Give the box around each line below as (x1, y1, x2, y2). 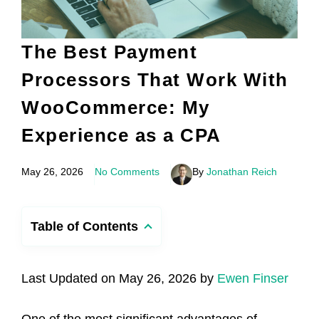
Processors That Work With (21, 68, 288, 90)
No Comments (95, 165, 159, 177)
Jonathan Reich (206, 165, 277, 177)
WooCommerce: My (21, 96, 210, 118)
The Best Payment (21, 41, 197, 63)
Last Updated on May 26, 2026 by (21, 271, 217, 286)
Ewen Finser (217, 271, 288, 286)
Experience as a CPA (21, 124, 221, 146)
